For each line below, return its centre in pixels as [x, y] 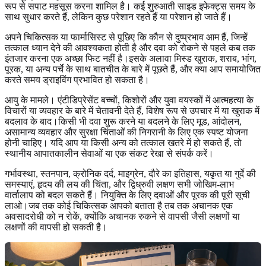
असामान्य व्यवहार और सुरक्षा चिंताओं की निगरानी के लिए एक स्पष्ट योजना [126, 132]
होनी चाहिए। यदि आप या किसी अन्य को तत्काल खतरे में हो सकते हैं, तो [123, 142]
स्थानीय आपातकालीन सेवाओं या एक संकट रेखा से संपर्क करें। [109, 153]
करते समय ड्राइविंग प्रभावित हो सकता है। [77, 80]
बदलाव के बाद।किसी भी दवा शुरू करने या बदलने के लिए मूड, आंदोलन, [123, 121]
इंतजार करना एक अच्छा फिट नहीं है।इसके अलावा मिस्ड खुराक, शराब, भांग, [131, 58]
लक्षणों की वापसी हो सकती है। [56, 227]
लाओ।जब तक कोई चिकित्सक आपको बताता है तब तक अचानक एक [119, 205]
